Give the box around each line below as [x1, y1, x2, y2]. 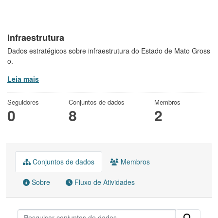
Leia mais [7, 73, 39, 84]
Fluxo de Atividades [73, 177, 135, 187]
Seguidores [7, 97, 39, 107]
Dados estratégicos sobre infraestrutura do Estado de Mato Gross [7, 45, 210, 55]
